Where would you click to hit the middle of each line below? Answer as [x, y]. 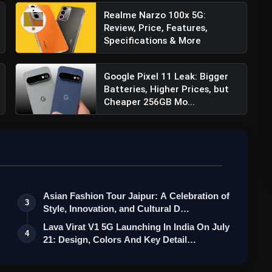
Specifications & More [153, 41]
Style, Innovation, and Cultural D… [117, 209]
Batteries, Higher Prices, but [167, 89]
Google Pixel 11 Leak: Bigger [166, 76]
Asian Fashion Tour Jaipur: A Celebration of [137, 196]
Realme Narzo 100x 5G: [155, 15]
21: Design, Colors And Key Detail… [120, 240]
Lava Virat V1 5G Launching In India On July [137, 227]
